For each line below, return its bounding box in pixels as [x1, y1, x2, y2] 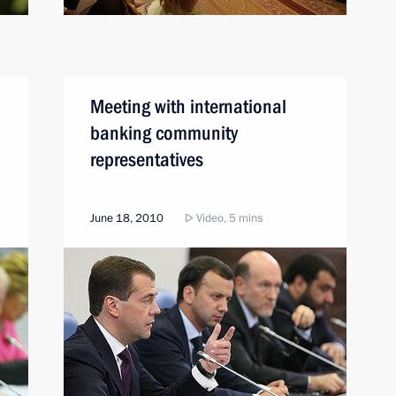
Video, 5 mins [194, 210, 263, 226]
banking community [90, 122, 238, 144]
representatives [90, 148, 203, 171]
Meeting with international [90, 95, 286, 118]
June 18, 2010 [90, 210, 164, 226]
